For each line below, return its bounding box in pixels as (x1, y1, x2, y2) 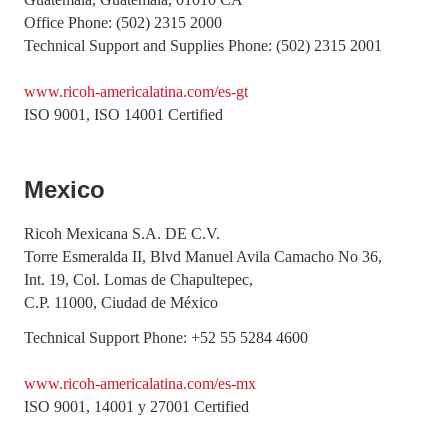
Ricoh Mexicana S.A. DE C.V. (24, 225, 220, 242)
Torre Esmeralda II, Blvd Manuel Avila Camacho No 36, (24, 248, 382, 265)
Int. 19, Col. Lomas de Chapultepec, (24, 271, 253, 288)
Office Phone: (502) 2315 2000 (24, 14, 222, 31)
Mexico (24, 176, 105, 203)
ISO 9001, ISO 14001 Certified (24, 106, 223, 123)
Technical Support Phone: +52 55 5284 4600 (24, 329, 308, 346)
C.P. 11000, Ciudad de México (24, 294, 218, 311)
